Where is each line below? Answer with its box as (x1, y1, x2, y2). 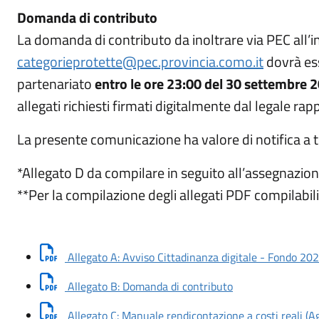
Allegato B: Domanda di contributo (65, 278, 233, 295)
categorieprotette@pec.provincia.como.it (17, 51, 263, 73)
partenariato (17, 73, 95, 95)
